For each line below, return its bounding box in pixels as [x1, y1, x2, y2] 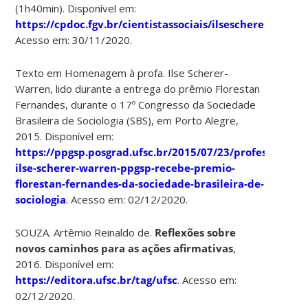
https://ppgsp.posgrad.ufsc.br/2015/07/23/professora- [15, 144, 293, 159]
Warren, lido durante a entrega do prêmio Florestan [15, 81, 261, 96]
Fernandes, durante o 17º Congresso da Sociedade [15, 97, 256, 111]
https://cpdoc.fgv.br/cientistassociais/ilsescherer [15, 16, 269, 31]
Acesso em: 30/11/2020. [15, 32, 133, 47]
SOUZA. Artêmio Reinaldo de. [15, 225, 155, 239]
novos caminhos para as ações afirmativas [15, 241, 234, 255]
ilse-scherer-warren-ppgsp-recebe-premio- [15, 160, 236, 175]
